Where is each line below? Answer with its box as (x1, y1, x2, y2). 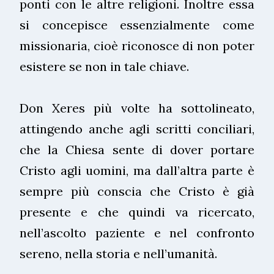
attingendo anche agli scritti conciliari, (20, 120, 254, 136)
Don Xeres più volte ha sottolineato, (20, 100, 254, 116)
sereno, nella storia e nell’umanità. (20, 245, 217, 261)
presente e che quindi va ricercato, (20, 204, 254, 220)
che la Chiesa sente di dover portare (20, 141, 254, 157)
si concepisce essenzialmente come (20, 17, 254, 32)
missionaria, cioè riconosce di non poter (20, 37, 254, 53)
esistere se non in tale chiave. (20, 58, 189, 74)
